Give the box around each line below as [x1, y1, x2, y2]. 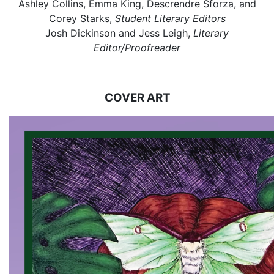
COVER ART [104, 91, 170, 105]
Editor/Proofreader [94, 42, 180, 54]
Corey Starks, [48, 12, 115, 24]
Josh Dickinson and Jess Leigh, [45, 27, 193, 39]
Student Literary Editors [114, 12, 226, 24]
